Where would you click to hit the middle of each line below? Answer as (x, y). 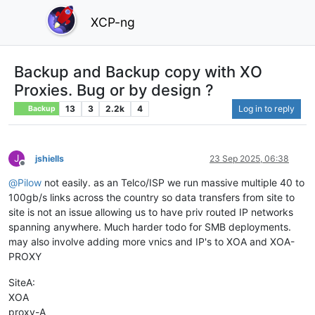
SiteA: (22, 282)
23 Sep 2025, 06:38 (249, 158)
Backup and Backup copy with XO (138, 71)
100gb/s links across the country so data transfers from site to (152, 197)
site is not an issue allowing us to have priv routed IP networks (151, 212)
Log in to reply (266, 108)
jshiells (50, 158)
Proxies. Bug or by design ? (114, 90)
